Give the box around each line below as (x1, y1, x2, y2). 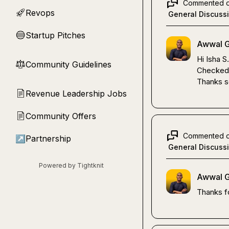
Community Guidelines (26, 59, 111, 70)
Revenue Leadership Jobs (26, 88, 127, 99)
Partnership (26, 133, 71, 144)
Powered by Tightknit (39, 162, 104, 169)
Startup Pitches (26, 30, 85, 40)
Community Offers (26, 111, 96, 121)
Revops (26, 8, 55, 18)
